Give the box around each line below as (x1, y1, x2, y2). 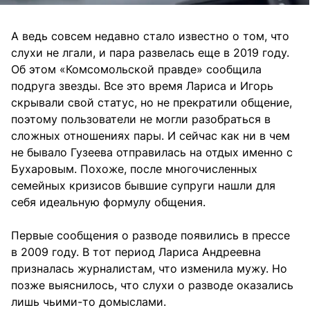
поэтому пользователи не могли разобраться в (11, 111, 271, 126)
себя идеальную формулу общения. (11, 194, 206, 209)
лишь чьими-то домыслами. (11, 294, 166, 309)
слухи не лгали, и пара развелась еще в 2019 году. (11, 45, 289, 60)
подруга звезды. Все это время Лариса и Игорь (11, 78, 273, 93)
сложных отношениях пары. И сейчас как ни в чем (11, 128, 290, 143)
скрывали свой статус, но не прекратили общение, (11, 95, 292, 109)
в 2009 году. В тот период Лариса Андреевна (11, 244, 261, 259)
